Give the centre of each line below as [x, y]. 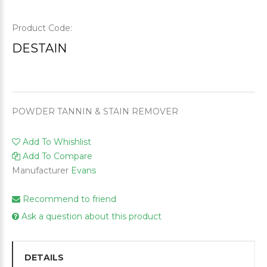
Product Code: [43, 28]
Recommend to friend [68, 199]
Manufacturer [40, 171]
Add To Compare [58, 156]
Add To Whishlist [57, 142]
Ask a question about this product [90, 217]
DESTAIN [39, 49]
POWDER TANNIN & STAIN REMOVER [95, 112]
